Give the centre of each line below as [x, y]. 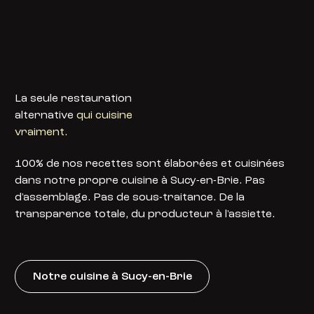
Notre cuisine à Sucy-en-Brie [112, 277]
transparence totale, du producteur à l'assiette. [145, 214]
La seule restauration [74, 99]
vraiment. [41, 133]
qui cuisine [105, 116]
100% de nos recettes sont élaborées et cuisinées [150, 164]
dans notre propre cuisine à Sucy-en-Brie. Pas [140, 180]
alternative [46, 116]
